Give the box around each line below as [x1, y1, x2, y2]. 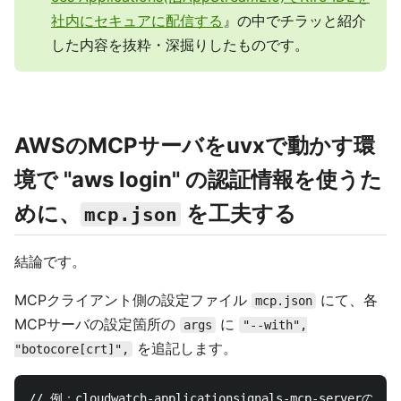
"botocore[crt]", [14, 342, 129, 356]
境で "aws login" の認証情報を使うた [14, 166, 382, 192]
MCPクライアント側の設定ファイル [14, 291, 252, 309]
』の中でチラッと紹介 [223, 12, 366, 30]
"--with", [243, 318, 307, 332]
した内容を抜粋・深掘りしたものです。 [51, 36, 309, 54]
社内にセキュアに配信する [51, 12, 223, 30]
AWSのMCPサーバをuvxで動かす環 [14, 132, 375, 158]
